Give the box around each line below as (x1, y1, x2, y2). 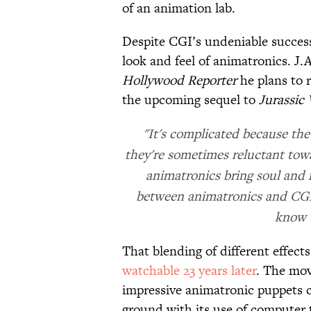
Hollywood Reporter (122, 71, 237, 90)
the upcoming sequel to (122, 90, 259, 110)
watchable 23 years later (122, 261, 256, 280)
